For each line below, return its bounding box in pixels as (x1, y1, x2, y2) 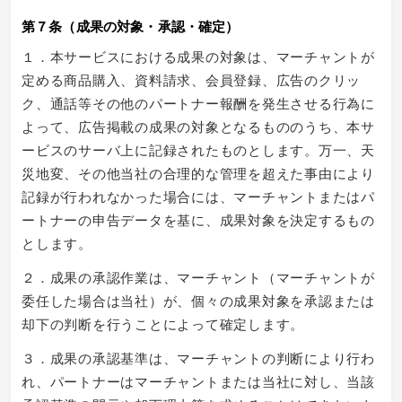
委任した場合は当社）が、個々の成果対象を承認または (22, 290, 375, 310)
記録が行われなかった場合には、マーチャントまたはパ (22, 186, 375, 205)
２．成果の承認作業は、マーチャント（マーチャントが (22, 267, 375, 286)
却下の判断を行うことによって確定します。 (22, 313, 304, 333)
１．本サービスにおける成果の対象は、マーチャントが (22, 46, 375, 66)
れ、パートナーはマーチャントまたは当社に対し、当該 (22, 371, 375, 390)
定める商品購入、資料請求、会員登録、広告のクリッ (22, 69, 361, 89)
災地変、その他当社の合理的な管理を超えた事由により (22, 162, 375, 182)
